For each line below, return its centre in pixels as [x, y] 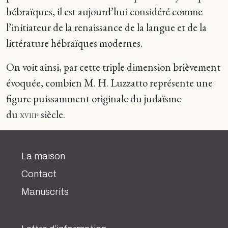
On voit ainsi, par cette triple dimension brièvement [113, 67]
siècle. [52, 114]
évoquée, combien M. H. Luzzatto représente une [109, 83]
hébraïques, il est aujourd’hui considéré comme [104, 11]
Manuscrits [45, 192]
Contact [39, 174]
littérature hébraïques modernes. [74, 43]
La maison [43, 156]
